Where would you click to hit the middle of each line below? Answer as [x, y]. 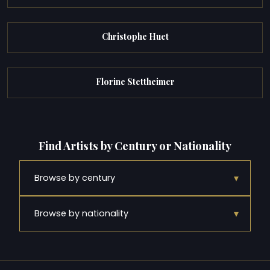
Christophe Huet [135, 36]
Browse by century [75, 177]
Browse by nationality [81, 213]
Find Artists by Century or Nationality [135, 146]
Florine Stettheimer [135, 81]
